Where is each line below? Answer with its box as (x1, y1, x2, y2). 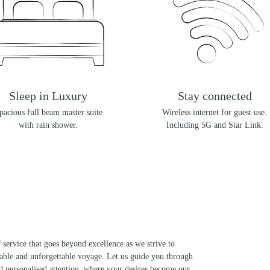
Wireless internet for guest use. (162, 108, 267, 118)
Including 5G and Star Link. (166, 121, 263, 130)
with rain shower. (19, 121, 78, 130)
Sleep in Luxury (9, 89, 87, 103)
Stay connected (177, 89, 252, 103)
